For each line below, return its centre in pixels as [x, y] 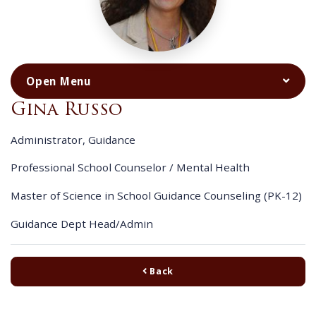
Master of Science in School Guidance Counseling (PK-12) [156, 196]
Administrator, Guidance [73, 139]
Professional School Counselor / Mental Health [130, 168]
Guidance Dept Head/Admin [82, 223]
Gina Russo [67, 109]
